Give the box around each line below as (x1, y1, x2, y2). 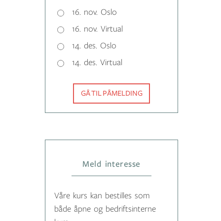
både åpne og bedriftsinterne (54, 205, 156, 214)
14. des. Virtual (72, 58, 122, 68)
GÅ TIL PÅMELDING (80, 89, 143, 98)
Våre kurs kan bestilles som (54, 191, 150, 200)
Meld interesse (82, 160, 141, 169)
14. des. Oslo (72, 41, 116, 51)
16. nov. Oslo (72, 8, 117, 17)
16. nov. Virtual (72, 25, 123, 34)
